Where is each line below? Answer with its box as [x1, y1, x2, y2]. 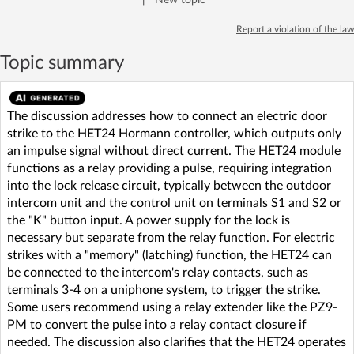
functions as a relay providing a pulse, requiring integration [7, 161, 332, 175]
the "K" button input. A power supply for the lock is [7, 213, 290, 227]
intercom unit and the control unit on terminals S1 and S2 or [7, 196, 341, 209]
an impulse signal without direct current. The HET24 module [7, 144, 341, 157]
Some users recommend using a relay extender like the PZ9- [7, 300, 337, 314]
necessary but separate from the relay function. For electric [7, 231, 335, 244]
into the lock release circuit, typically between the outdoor [7, 179, 331, 192]
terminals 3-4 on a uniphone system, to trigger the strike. [7, 283, 321, 296]
